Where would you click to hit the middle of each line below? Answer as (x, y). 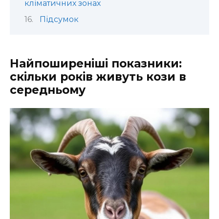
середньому (48, 90)
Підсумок (59, 20)
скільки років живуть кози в (98, 77)
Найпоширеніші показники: (96, 64)
